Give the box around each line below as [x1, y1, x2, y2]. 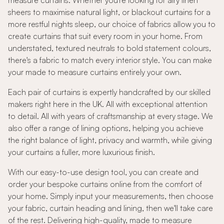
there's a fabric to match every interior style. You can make [8, 55, 212, 65]
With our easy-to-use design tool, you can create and [8, 167, 198, 177]
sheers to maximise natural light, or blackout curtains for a [8, 7, 210, 17]
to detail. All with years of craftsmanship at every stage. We [8, 111, 213, 121]
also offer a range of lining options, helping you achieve [8, 123, 203, 133]
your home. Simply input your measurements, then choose [8, 191, 213, 201]
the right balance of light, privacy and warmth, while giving [8, 135, 212, 145]
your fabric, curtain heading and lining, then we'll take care [8, 203, 213, 213]
